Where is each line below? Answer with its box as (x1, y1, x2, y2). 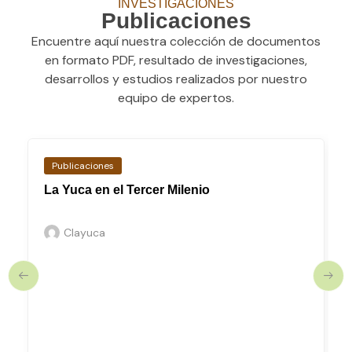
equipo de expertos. (118, 89, 234, 106)
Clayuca (64, 225, 105, 240)
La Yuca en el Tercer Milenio (44, 183, 210, 197)
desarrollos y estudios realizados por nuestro (45, 70, 307, 87)
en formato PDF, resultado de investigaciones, (45, 51, 307, 68)
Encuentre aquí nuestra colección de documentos (31, 32, 321, 49)
